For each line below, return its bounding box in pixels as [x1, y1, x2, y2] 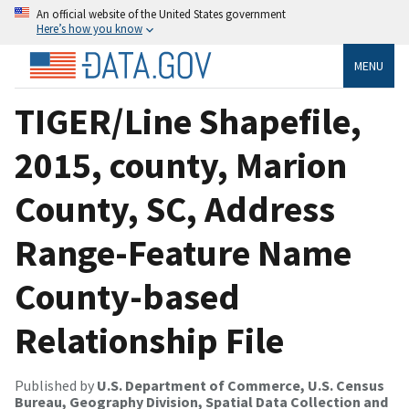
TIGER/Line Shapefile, [15, 98, 362, 144]
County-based [15, 273, 240, 320]
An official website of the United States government [37, 6, 286, 21]
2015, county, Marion [15, 142, 347, 188]
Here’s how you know [37, 21, 142, 36]
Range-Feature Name [15, 229, 351, 276]
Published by [15, 375, 97, 394]
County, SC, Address [15, 185, 335, 232]
